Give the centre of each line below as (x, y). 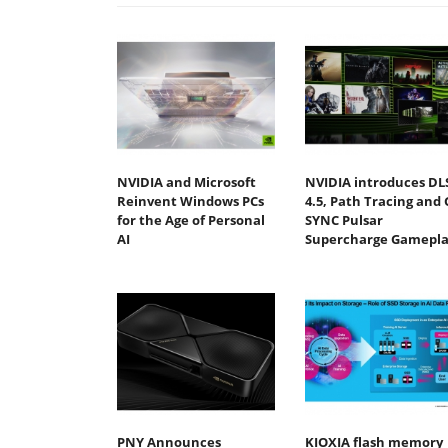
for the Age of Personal (191, 220)
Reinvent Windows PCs (190, 201)
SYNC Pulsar (343, 220)
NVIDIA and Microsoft (186, 182)
